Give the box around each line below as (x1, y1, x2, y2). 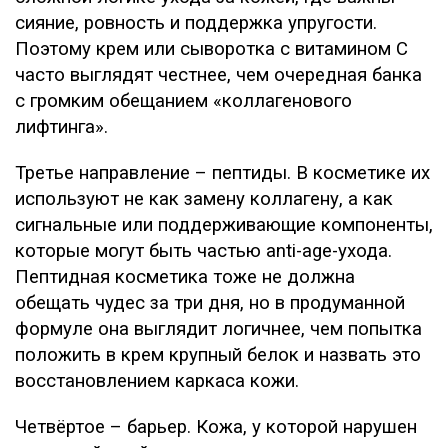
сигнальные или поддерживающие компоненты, (15, 214, 433, 236)
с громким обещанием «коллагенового (15, 90, 352, 112)
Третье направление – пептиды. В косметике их (15, 162, 430, 184)
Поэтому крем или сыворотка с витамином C (15, 38, 408, 60)
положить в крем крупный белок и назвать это (15, 344, 421, 366)
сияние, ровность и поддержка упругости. (15, 12, 377, 34)
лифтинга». (15, 116, 108, 138)
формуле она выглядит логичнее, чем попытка (15, 318, 422, 340)
